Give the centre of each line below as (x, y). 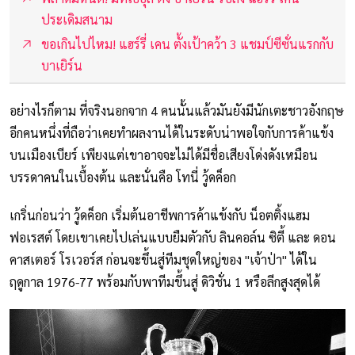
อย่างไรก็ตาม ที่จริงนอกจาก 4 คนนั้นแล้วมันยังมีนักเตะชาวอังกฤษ (177, 110)
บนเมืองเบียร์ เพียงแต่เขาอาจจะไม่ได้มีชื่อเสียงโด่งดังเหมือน (164, 155)
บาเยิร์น (62, 65)
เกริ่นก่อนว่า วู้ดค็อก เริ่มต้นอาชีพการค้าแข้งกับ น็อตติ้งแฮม (160, 215)
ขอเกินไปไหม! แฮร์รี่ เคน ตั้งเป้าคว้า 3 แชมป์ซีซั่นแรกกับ (187, 44)
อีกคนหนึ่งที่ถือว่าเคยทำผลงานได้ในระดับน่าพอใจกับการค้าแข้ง (172, 132)
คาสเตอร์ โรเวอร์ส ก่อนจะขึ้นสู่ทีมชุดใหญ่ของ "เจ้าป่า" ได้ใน (163, 259)
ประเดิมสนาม (77, 19)
